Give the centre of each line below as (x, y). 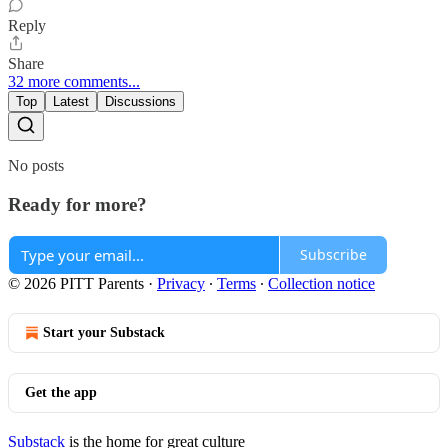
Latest (71, 102)
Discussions (140, 102)
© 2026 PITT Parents (76, 283)
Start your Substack (104, 332)
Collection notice (321, 283)
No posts (36, 166)
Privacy (181, 283)
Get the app (61, 392)
